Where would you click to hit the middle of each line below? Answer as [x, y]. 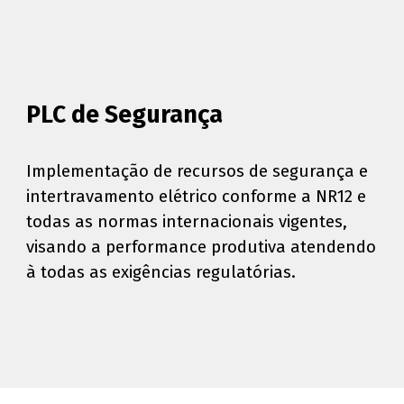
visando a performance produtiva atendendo [202, 248]
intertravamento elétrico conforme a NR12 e [197, 197]
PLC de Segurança [125, 115]
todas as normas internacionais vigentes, [187, 222]
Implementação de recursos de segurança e [197, 172]
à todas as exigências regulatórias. [161, 273]
